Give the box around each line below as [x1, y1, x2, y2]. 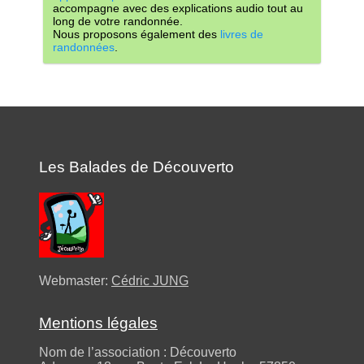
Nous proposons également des [53, 28, 220, 41]
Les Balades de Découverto [39, 158, 234, 175]
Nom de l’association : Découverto [39, 345, 236, 359]
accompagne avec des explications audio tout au [53, 2, 303, 15]
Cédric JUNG [111, 274, 188, 288]
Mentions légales [39, 314, 158, 331]
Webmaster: [39, 274, 111, 288]
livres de [220, 28, 263, 41]
